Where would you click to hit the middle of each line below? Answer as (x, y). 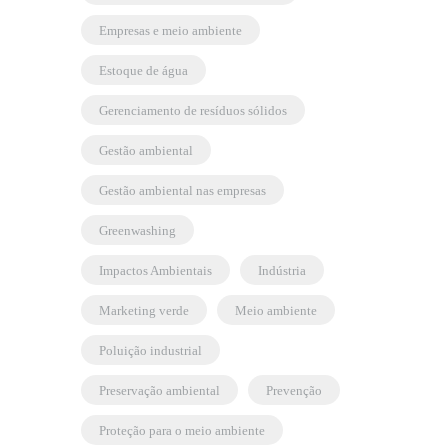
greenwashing (142, 231)
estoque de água (147, 71)
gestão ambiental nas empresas (187, 191)
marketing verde (150, 311)
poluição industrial (154, 351)
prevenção (297, 391)
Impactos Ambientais (157, 271)
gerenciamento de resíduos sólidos (197, 111)
